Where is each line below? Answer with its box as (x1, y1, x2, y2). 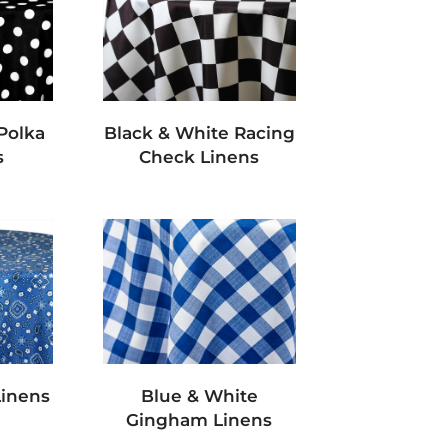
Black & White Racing (103, 123, 295, 144)
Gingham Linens (126, 410, 273, 431)
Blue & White (140, 386, 258, 407)
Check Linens (139, 147, 260, 168)
